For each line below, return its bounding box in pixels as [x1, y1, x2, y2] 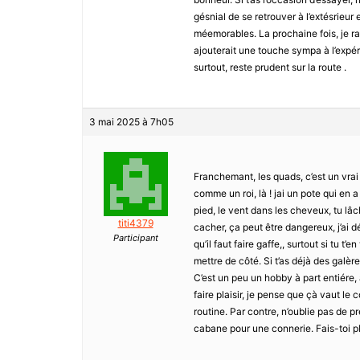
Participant [112, 232, 158, 244]
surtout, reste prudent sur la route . [194, 61, 346, 74]
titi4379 [117, 217, 153, 230]
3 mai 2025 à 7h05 [89, 116, 174, 129]
